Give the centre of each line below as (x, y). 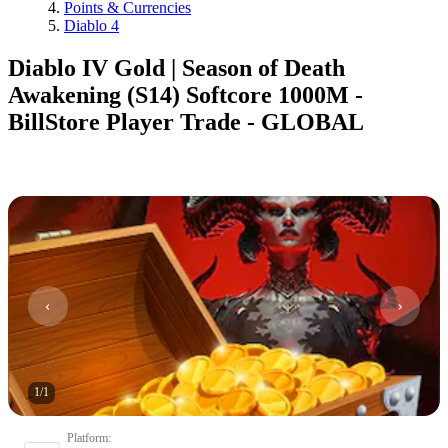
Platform (87, 437)
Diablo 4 (91, 25)
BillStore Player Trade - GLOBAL (186, 121)
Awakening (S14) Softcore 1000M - (185, 94)
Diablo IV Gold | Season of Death (176, 67)
